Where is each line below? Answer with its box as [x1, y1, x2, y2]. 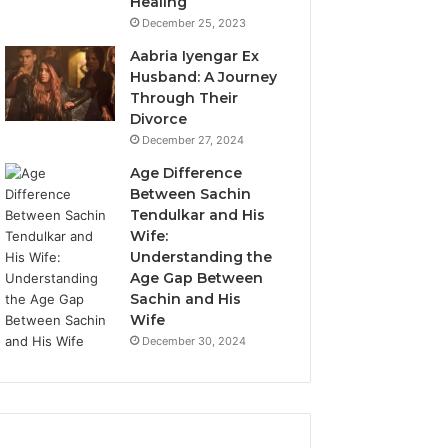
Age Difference [130, 164, 243, 182]
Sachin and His [130, 290, 242, 308]
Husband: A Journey [130, 68, 278, 86]
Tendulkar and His [130, 206, 266, 224]
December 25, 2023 [142, 16, 247, 30]
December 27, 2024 [142, 133, 245, 147]
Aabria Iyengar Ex [130, 47, 260, 65]
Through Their [130, 89, 239, 107]
